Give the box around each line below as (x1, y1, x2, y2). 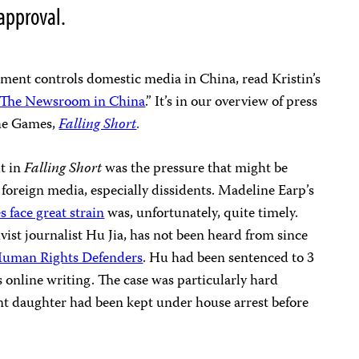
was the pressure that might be (102, 157, 288, 181)
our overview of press (191, 91, 318, 115)
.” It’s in (145, 91, 188, 115)
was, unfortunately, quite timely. (104, 202, 299, 226)
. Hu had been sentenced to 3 (143, 247, 315, 271)
